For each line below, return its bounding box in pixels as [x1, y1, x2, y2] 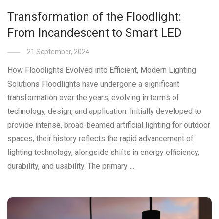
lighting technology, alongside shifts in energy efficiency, [7, 148, 199, 157]
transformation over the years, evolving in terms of [7, 93, 179, 103]
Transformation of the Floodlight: [7, 10, 181, 24]
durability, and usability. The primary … [7, 161, 134, 171]
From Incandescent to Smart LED [7, 26, 182, 40]
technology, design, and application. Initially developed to [7, 107, 201, 116]
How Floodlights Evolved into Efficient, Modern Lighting [7, 66, 196, 75]
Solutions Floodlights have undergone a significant [7, 79, 179, 89]
